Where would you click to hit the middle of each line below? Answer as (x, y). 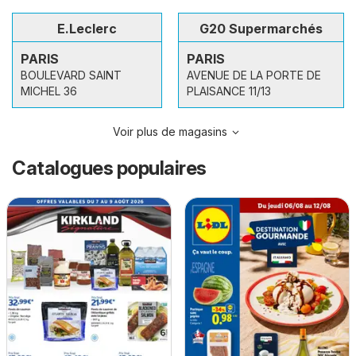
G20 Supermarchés (261, 28)
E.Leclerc (87, 28)
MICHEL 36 (49, 91)
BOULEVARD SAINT (71, 75)
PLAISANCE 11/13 (229, 91)
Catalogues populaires (109, 168)
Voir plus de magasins (170, 131)
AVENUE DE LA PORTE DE (254, 75)
